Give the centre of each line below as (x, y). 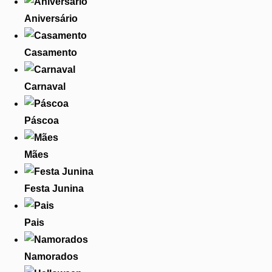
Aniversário (51, 19)
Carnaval (45, 87)
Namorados (51, 257)
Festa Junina (54, 189)
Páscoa (42, 121)
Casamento (51, 53)
